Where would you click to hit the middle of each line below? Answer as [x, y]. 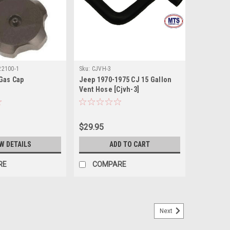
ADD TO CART [129, 145]
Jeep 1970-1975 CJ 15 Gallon [125, 80]
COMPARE [109, 165]
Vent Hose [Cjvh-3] [109, 90]
